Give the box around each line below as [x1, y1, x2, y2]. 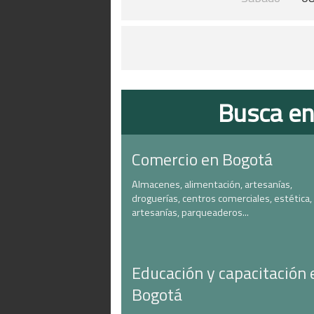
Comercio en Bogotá [132, 146, 273, 172]
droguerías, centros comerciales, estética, [132, 191, 312, 206]
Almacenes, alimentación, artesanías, [132, 177, 292, 192]
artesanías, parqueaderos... [132, 205, 249, 220]
